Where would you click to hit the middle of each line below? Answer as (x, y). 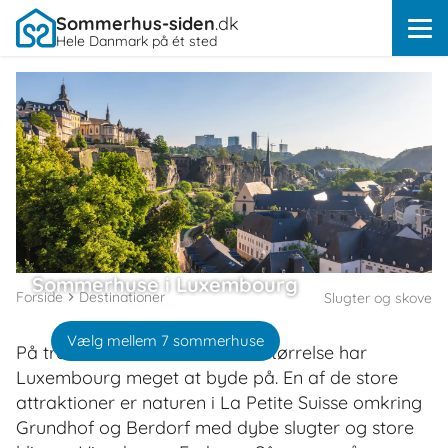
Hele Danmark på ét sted (136, 41)
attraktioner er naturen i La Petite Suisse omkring (219, 402)
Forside (39, 296)
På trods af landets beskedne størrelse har (191, 352)
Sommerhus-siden (135, 23)
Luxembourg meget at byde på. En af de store (207, 377)
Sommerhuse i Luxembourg (165, 284)
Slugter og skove (378, 297)
